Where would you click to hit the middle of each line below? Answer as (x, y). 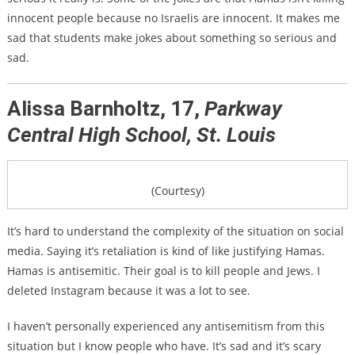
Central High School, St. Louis (141, 135)
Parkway (243, 109)
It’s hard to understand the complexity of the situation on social (175, 231)
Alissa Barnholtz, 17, (105, 109)
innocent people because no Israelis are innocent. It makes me (173, 18)
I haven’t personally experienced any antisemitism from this (166, 326)
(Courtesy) (177, 191)
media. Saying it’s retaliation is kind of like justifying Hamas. (166, 251)
